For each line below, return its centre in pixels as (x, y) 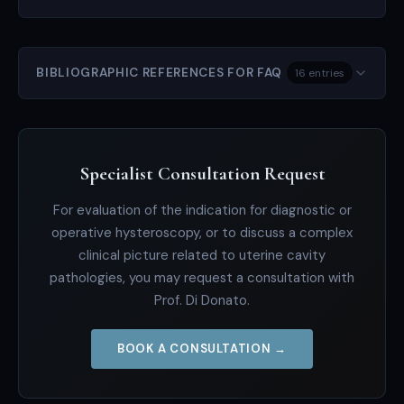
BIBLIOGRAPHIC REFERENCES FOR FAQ (159, 73)
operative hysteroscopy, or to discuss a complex (202, 232)
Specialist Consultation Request (202, 173)
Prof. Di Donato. (202, 300)
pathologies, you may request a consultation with (202, 277)
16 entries (320, 73)
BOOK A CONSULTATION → (202, 349)
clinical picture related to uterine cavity (202, 255)
